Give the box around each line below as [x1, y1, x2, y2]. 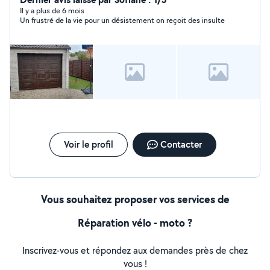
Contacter [160, 138, 202, 151]
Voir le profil [63, 138, 113, 151]
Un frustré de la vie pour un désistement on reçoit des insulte [20, 15, 225, 25]
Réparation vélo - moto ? [78, 215, 192, 230]
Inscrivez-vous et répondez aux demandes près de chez [22, 244, 248, 257]
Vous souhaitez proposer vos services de [40, 192, 230, 207]
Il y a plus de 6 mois [20, 5, 84, 16]
